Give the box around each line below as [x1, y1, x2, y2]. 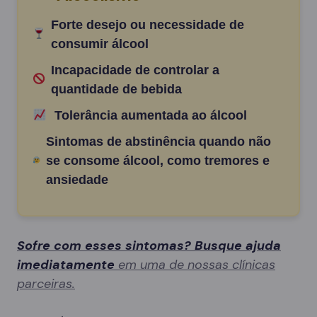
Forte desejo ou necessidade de [51, 17, 245, 32]
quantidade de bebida [50, 81, 182, 96]
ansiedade [46, 172, 109, 187]
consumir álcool [51, 36, 149, 51]
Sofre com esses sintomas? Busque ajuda [17, 236, 281, 254]
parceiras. [17, 275, 75, 292]
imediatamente [17, 255, 115, 273]
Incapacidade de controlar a [50, 62, 219, 77]
